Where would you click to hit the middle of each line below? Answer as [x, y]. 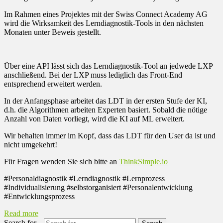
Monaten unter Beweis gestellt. [53, 32]
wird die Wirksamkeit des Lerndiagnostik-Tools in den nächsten [104, 23]
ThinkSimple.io [143, 161]
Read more [21, 213]
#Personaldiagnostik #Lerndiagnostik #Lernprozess [84, 178]
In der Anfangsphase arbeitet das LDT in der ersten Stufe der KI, [106, 101]
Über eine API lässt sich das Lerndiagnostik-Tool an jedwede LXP [108, 66]
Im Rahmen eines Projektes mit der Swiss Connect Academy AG [106, 14]
